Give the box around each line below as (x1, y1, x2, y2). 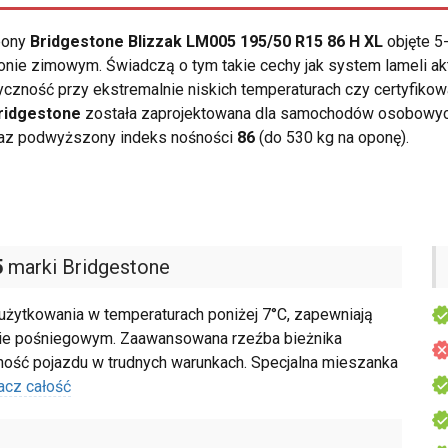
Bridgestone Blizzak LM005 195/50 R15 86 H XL (30, 32, 383, 52)
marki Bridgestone (3, 255, 170, 280)
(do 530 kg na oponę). (255, 128, 409, 148)
